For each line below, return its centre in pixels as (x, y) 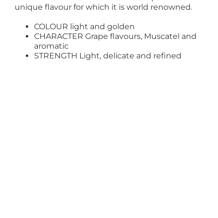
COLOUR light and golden (84, 27)
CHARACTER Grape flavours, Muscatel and (115, 36)
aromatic (51, 46)
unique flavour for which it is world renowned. (103, 7)
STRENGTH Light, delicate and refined (108, 56)
